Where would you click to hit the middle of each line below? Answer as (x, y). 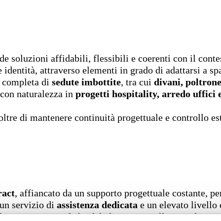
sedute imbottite (86, 82)
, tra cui (137, 82)
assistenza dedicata (97, 205)
